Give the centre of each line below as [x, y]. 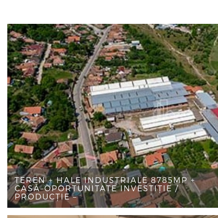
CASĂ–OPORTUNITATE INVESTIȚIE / [97, 188]
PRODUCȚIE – [46, 196]
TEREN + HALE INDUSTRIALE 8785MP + [105, 180]
